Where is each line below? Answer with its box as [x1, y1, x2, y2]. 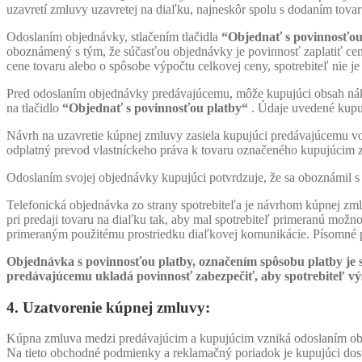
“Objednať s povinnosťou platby [62, 100, 242, 115]
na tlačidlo [6, 100, 62, 115]
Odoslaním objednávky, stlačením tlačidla [6, 29, 221, 44]
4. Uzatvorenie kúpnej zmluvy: [6, 298, 210, 316]
